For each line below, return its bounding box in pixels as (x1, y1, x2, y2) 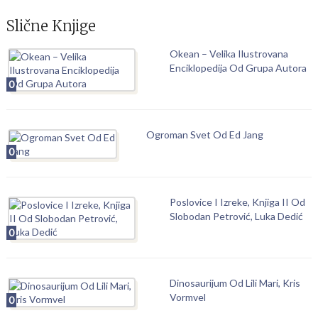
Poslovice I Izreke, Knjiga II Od (169, 196, 305, 208)
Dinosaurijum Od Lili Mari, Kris (169, 277, 300, 289)
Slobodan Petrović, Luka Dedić (169, 210, 303, 222)
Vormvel (169, 291, 206, 303)
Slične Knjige (6, 17, 96, 35)
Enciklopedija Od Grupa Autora (169, 62, 307, 74)
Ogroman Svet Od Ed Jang (146, 128, 263, 141)
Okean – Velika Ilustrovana (169, 48, 288, 60)
